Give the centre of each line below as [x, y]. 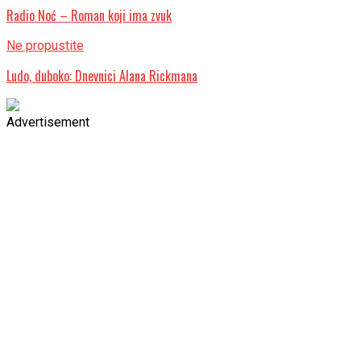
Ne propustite [45, 45]
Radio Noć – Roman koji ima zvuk [89, 15]
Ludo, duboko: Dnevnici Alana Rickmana [102, 75]
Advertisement [48, 122]
